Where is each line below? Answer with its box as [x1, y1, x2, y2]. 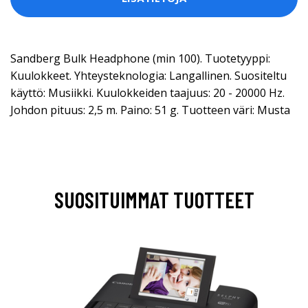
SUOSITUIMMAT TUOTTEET [54, 186, 254, 212]
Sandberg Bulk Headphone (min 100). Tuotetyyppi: [10, 50, 270, 66]
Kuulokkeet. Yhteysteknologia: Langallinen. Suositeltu [10, 67, 287, 83]
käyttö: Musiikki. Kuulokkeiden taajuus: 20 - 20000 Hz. [10, 85, 285, 100]
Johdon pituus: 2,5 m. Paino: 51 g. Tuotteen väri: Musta [10, 102, 290, 118]
